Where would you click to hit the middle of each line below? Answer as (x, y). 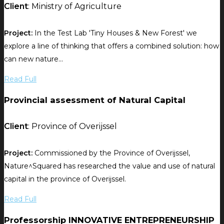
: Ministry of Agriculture (75, 6)
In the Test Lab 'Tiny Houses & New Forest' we (115, 33)
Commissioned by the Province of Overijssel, (111, 153)
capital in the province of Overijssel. (65, 179)
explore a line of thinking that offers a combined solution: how (111, 46)
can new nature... (33, 59)
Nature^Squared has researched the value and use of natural (109, 166)
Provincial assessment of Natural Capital (95, 100)
